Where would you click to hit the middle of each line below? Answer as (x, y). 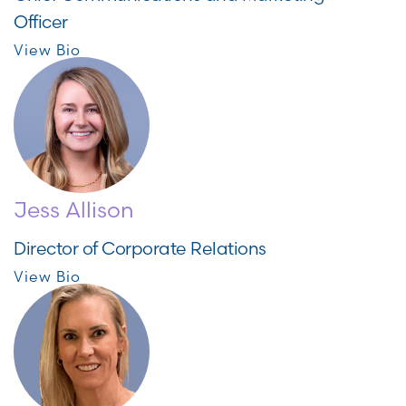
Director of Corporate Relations (140, 248)
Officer (41, 22)
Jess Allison (74, 210)
